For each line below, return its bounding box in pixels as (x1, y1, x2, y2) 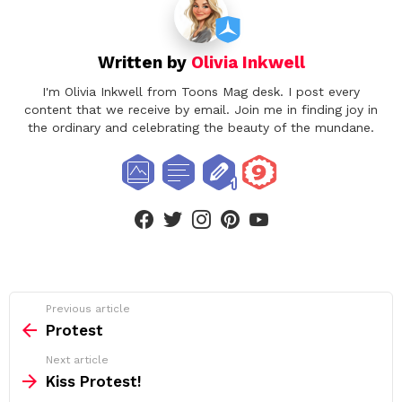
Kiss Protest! (46, 371, 142, 390)
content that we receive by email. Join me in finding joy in (24, 101, 378, 117)
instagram (207, 200, 257, 214)
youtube (265, 200, 305, 214)
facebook (150, 200, 196, 214)
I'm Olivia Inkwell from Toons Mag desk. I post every (42, 83, 360, 99)
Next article (46, 353, 109, 366)
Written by (97, 52, 191, 74)
